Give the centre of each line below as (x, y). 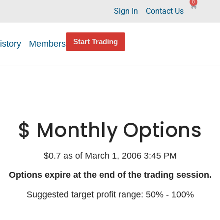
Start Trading (96, 42)
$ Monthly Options (110, 130)
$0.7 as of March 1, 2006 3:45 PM (110, 156)
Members (47, 44)
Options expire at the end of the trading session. (110, 175)
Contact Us (165, 11)
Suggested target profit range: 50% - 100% (110, 194)
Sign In (126, 11)
